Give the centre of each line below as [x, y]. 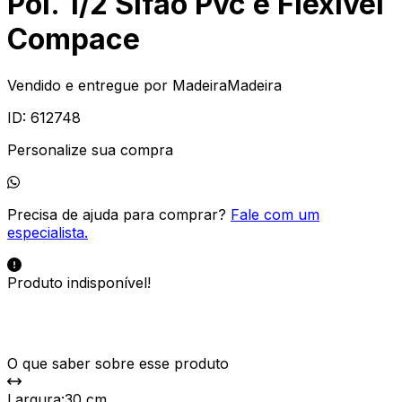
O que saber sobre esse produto [118, 363]
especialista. [48, 232]
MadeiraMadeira [227, 85]
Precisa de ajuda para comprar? [119, 214]
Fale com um [275, 214]
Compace [74, 39]
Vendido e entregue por [87, 85]
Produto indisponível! [79, 282]
